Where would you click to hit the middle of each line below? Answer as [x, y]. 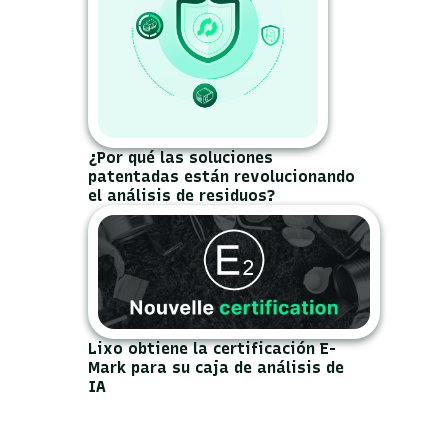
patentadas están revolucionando [222, 177]
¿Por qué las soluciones [181, 158]
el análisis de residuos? [182, 196]
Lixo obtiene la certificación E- [212, 348]
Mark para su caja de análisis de [216, 367]
